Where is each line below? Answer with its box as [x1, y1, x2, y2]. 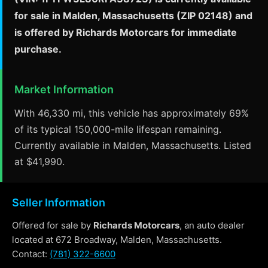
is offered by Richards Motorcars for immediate [14, 26, 237, 38]
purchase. [14, 43, 62, 55]
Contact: [12, 248, 50, 260]
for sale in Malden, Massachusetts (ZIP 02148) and [14, 10, 252, 22]
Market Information [14, 83, 114, 96]
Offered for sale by [12, 220, 93, 231]
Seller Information [12, 196, 105, 209]
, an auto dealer [179, 220, 245, 231]
